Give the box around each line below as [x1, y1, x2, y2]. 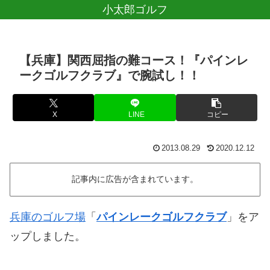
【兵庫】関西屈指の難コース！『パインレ [19, 54, 248, 67]
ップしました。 [10, 230, 86, 242]
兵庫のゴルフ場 [10, 210, 86, 223]
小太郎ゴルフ [102, 4, 168, 16]
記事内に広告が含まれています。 [72, 174, 198, 184]
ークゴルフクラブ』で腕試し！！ [19, 69, 200, 82]
